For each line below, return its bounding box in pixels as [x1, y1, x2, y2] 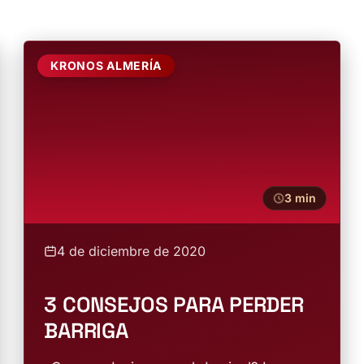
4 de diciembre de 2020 [57, 243, 206, 259]
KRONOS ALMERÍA [50, 58, 162, 72]
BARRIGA [44, 317, 128, 344]
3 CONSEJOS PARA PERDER [44, 291, 304, 318]
